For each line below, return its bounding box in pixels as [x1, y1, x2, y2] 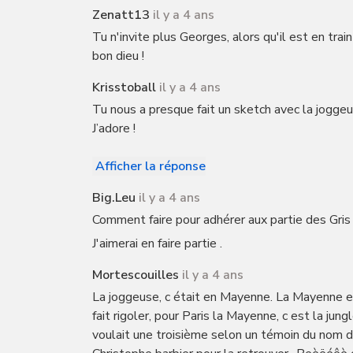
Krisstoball [92, 79, 156, 96]
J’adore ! [92, 120, 136, 137]
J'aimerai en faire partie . [92, 235, 222, 252]
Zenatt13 [92, 6, 150, 24]
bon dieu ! [92, 47, 144, 65]
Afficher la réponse [95, 158, 206, 175]
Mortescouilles [92, 266, 179, 284]
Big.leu [92, 189, 136, 206]
